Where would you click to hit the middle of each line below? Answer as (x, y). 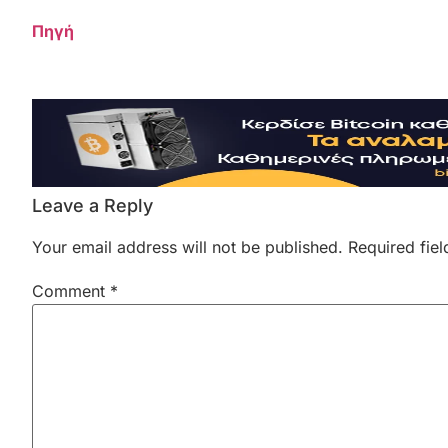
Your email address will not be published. (187, 247)
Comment (71, 291)
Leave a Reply (92, 206)
